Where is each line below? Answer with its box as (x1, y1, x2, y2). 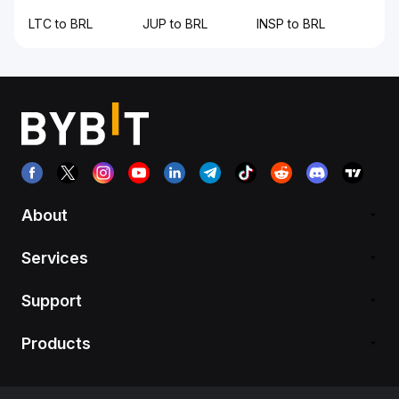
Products (21, 333, 91, 353)
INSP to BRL (256, 16, 325, 31)
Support (21, 290, 82, 310)
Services (21, 248, 88, 267)
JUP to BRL (142, 16, 208, 31)
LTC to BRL (28, 16, 93, 31)
